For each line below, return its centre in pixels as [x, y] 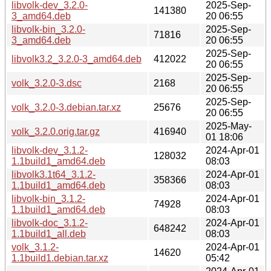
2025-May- [229, 126]
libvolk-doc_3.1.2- [50, 223]
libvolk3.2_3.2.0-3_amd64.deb [77, 59]
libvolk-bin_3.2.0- [48, 29]
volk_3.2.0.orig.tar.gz [56, 131]
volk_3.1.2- [35, 247]
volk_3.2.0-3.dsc [47, 83]
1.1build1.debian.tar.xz [60, 258]
